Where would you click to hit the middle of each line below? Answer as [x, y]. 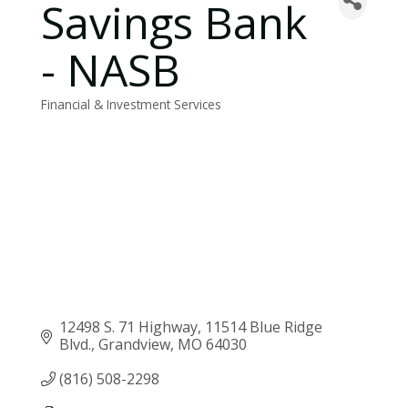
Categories [72, 115]
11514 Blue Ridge [264, 327]
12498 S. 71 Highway [128, 327]
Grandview [134, 345]
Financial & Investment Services [131, 104]
